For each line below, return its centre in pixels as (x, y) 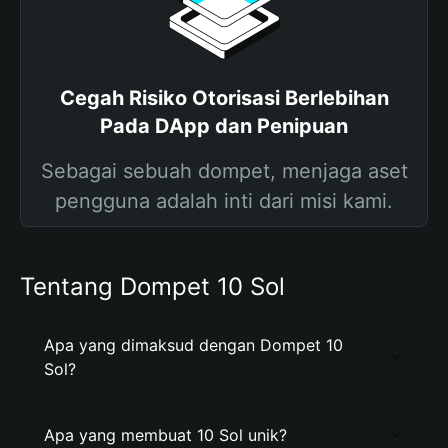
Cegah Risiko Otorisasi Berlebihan (224, 98)
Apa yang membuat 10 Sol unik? (165, 435)
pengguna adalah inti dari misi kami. (224, 201)
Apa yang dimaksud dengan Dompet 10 (193, 345)
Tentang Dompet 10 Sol (152, 286)
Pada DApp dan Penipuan (224, 126)
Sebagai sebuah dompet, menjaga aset (224, 171)
